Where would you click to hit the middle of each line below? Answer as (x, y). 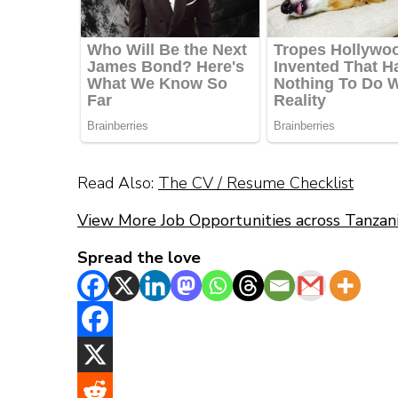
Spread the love (139, 258)
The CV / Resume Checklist (256, 183)
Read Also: (118, 183)
